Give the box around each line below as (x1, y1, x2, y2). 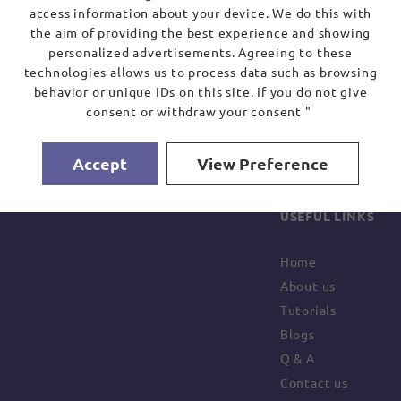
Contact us (279, 374, 348, 390)
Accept (73, 153, 127, 174)
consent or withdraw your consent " (86, 103, 315, 119)
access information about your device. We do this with (29, 4, 372, 21)
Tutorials (279, 302, 337, 318)
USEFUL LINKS (279, 208, 375, 224)
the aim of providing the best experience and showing (30, 24, 371, 40)
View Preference (197, 153, 328, 174)
